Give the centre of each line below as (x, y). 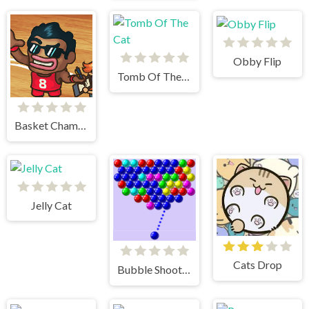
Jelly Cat (52, 205)
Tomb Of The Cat (186, 77)
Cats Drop (257, 265)
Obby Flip (258, 61)
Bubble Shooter (187, 270)
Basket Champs (82, 126)
